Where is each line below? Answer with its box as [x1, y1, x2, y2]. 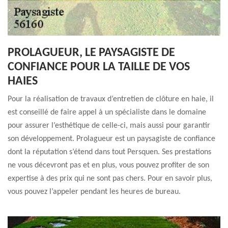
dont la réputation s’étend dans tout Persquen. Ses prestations [8, 148, 211, 156]
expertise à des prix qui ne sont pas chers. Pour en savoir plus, [8, 175, 212, 183]
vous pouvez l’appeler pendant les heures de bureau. [8, 188, 181, 196]
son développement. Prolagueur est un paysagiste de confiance [8, 135, 215, 143]
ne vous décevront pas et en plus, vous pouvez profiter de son [8, 161, 209, 169]
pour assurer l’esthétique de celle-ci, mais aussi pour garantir [8, 122, 210, 130]
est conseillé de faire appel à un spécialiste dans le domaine [8, 108, 206, 117]
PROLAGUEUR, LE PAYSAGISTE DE [8, 47, 175, 59]
